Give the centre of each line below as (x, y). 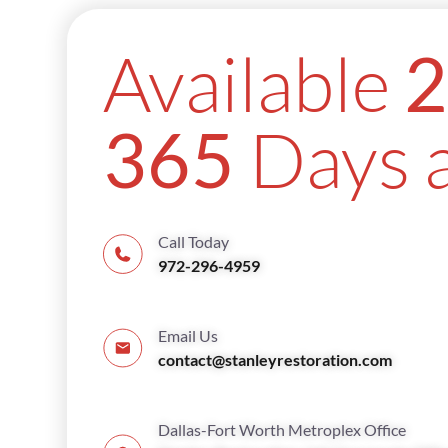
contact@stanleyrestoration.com (275, 360)
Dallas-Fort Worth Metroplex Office (282, 430)
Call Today (194, 242)
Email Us (188, 336)
